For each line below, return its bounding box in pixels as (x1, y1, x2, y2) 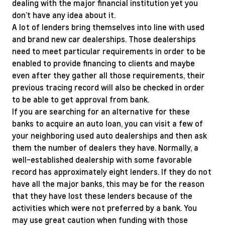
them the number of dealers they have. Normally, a (12, 142, 198, 153)
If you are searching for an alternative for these (12, 106, 190, 117)
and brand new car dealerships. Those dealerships (12, 34, 196, 44)
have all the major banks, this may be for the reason (12, 178, 204, 189)
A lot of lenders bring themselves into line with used (12, 22, 204, 32)
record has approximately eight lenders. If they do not (12, 166, 211, 177)
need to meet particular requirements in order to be (12, 46, 205, 56)
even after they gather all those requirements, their (12, 70, 205, 80)
